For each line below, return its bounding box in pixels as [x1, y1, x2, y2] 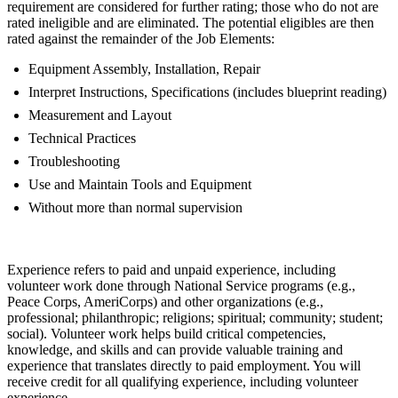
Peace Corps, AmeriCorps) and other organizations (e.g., [7, 293, 323, 309]
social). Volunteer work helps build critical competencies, [7, 325, 326, 341]
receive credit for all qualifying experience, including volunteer [7, 373, 358, 389]
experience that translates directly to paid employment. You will [7, 357, 361, 373]
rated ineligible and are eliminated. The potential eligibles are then [7, 14, 374, 30]
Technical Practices [28, 130, 136, 146]
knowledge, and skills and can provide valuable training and [7, 341, 343, 357]
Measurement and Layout [28, 107, 171, 123]
